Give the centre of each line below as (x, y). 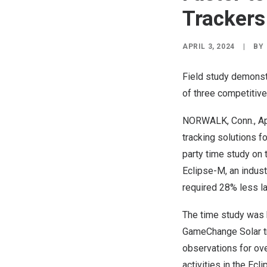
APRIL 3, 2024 (209, 46)
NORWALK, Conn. (218, 121)
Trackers (224, 19)
